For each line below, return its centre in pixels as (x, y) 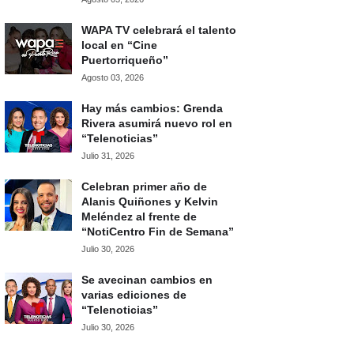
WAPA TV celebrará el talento (159, 30)
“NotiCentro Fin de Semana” (158, 232)
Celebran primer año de (144, 186)
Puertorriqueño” (125, 60)
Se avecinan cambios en (147, 280)
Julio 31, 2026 (108, 156)
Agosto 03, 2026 (113, 77)
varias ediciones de (134, 295)
